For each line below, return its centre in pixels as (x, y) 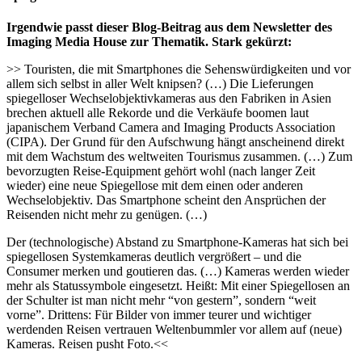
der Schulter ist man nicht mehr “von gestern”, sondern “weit (161, 301)
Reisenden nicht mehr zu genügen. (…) (107, 215)
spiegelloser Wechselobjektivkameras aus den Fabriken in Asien (169, 99)
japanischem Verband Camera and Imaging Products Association (171, 128)
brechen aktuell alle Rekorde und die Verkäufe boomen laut (158, 113)
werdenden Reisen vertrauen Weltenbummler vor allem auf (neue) (174, 330)
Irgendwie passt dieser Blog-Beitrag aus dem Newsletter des (169, 27)
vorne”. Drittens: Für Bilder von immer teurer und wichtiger (159, 315)
